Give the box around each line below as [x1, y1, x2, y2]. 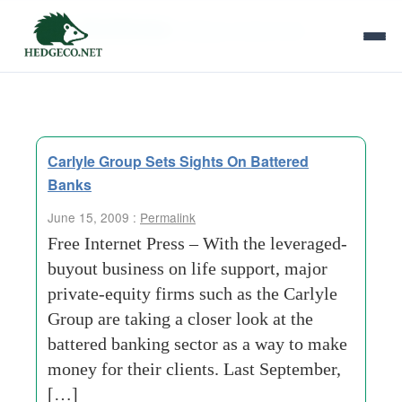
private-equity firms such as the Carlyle [48, 284, 337, 303]
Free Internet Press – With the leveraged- [48, 233, 347, 253]
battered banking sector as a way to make [48, 334, 347, 354]
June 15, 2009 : [48, 208, 140, 226]
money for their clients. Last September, [48, 359, 341, 379]
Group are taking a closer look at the [48, 309, 313, 328]
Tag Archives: [36, 12, 182, 42]
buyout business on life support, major [48, 258, 328, 278]
